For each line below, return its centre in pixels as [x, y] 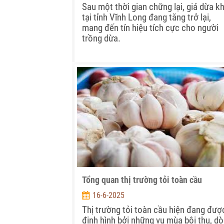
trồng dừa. [101, 38]
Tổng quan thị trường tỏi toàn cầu [142, 180]
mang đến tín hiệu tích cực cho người [150, 27]
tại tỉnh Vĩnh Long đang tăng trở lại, [146, 17]
